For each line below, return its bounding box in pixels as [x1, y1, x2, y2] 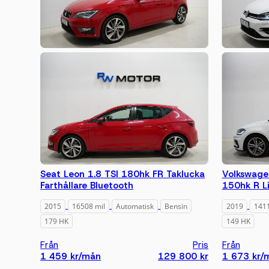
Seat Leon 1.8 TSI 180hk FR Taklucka [40, 168, 205, 180]
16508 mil [72, 201, 106, 211]
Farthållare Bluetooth [40, 179, 134, 192]
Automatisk [116, 201, 154, 211]
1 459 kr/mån [40, 250, 101, 262]
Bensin [165, 201, 188, 211]
